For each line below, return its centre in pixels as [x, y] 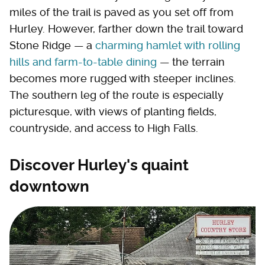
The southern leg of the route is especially [117, 95]
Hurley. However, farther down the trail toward [126, 29]
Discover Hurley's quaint [99, 165]
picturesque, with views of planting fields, [113, 112]
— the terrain [191, 62]
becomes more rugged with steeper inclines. [123, 79]
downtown [49, 187]
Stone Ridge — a [52, 46]
